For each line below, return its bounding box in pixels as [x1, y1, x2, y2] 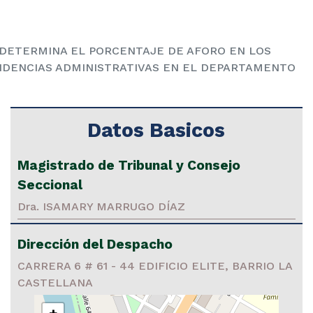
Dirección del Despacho [17, 235, 173, 252]
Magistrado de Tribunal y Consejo [17, 156, 240, 173]
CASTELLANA [17, 275, 93, 289]
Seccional [17, 176, 82, 193]
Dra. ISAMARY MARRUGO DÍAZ [17, 199, 185, 213]
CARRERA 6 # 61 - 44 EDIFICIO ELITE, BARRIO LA [17, 259, 292, 272]
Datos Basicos [87, 117, 226, 142]
